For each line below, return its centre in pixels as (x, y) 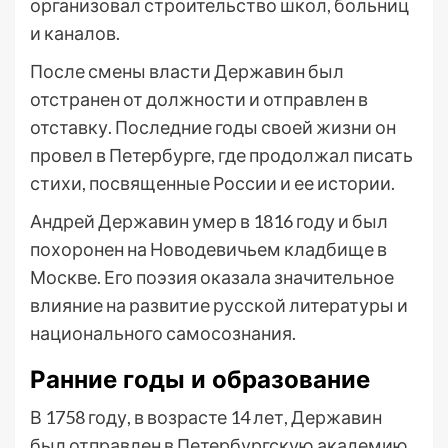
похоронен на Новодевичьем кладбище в (208, 249)
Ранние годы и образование (200, 379)
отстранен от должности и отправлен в (199, 99)
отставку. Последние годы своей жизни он (213, 127)
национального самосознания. (163, 333)
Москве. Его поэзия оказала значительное (212, 277)
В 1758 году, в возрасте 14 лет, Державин (206, 417)
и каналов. (75, 33)
